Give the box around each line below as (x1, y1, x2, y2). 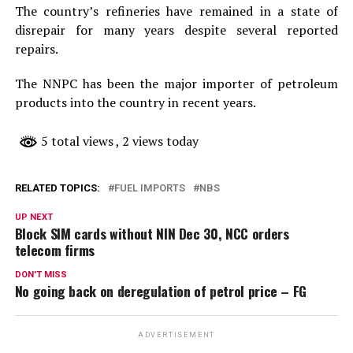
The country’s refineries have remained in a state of (14, 2, 339, 20)
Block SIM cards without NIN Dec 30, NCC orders (14, 223, 289, 244)
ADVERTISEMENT (137, 331, 216, 340)
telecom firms (14, 240, 98, 261)
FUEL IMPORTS (113, 182, 185, 195)
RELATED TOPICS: (14, 182, 100, 195)
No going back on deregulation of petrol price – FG (14, 281, 307, 302)
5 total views (37, 132, 116, 150)
